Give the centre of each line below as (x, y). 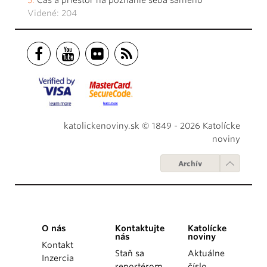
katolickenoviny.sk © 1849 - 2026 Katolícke (152, 125)
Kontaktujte (139, 228)
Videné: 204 (52, 13)
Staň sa (129, 253)
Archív (190, 163)
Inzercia (58, 258)
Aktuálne (207, 253)
